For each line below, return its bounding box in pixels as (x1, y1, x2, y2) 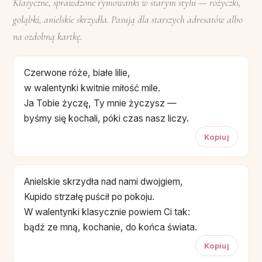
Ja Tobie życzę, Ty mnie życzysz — (24, 97, 177, 109)
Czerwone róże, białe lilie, (24, 67, 130, 78)
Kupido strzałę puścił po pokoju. (24, 191, 154, 202)
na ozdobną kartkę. (13, 30, 82, 43)
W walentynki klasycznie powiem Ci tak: (24, 206, 190, 218)
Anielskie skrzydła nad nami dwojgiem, (24, 175, 183, 187)
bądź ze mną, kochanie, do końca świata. (24, 221, 197, 233)
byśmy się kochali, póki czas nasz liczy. (24, 112, 189, 124)
